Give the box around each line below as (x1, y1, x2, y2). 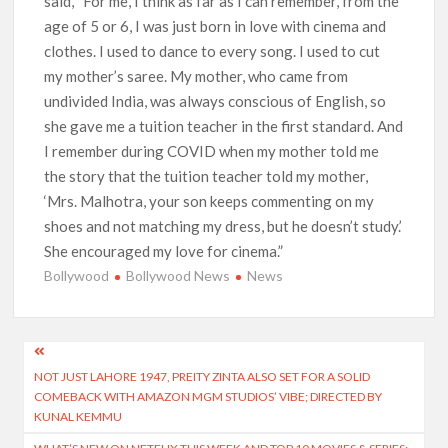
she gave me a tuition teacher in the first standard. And (44, 117, 404, 136)
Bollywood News (126, 267, 231, 285)
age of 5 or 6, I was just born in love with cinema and (44, 17, 387, 36)
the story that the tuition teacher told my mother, (44, 167, 369, 186)
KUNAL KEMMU (34, 408, 123, 424)
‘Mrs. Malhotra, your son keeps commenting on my (44, 192, 375, 211)
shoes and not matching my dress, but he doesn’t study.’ (44, 217, 403, 236)
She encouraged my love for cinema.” (44, 242, 284, 261)
